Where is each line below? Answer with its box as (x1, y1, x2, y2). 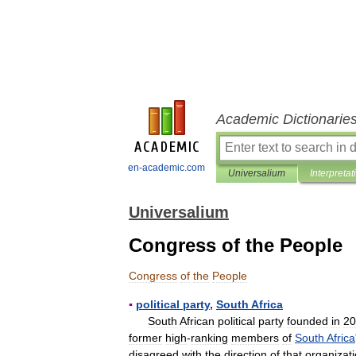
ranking (191, 331, 228, 344)
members (231, 331, 279, 344)
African (180, 315, 215, 327)
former (129, 331, 162, 344)
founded (287, 315, 328, 327)
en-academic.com (128, 162, 205, 173)
